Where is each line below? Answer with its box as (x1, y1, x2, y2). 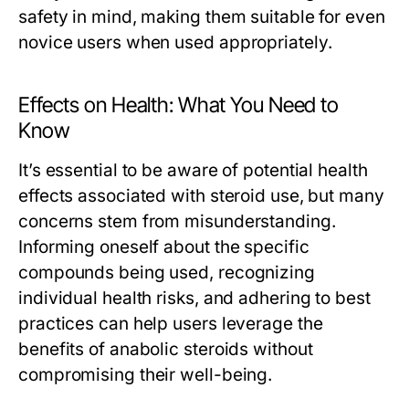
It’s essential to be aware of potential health (18, 160, 368, 181)
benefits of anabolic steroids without (18, 339, 313, 360)
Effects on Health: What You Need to (18, 92, 339, 118)
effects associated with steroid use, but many (18, 185, 384, 206)
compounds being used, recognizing (18, 262, 315, 283)
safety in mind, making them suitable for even (18, 6, 385, 27)
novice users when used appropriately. (18, 32, 332, 53)
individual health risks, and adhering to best (18, 288, 371, 309)
